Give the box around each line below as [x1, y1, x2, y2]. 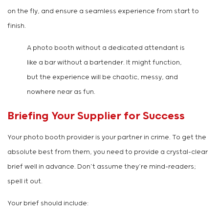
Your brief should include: [7, 200, 88, 208]
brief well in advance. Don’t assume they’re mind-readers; [7, 163, 196, 171]
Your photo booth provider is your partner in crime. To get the [7, 134, 206, 142]
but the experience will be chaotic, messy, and [27, 74, 178, 82]
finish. [7, 22, 26, 30]
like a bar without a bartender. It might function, [27, 59, 182, 67]
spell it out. [7, 178, 43, 186]
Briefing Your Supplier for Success [7, 110, 185, 123]
